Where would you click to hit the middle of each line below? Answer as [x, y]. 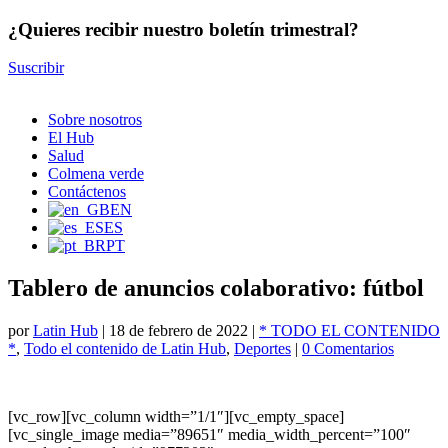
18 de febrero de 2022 [178, 331]
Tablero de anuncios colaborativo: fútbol [216, 288]
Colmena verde [96, 174]
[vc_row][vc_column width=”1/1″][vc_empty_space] [176, 417]
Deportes [262, 349]
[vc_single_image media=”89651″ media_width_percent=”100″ [209, 435]
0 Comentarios [348, 349]
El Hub [71, 138]
